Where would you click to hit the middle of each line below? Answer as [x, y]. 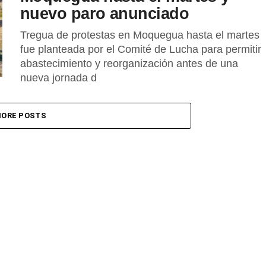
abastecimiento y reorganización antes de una [129, 64]
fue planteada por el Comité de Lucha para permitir [141, 49]
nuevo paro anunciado [105, 13]
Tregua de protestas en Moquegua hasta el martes [140, 35]
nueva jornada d [58, 78]
